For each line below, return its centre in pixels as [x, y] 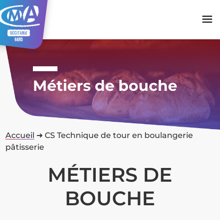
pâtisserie [25, 147]
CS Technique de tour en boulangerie [119, 135]
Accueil [20, 135]
